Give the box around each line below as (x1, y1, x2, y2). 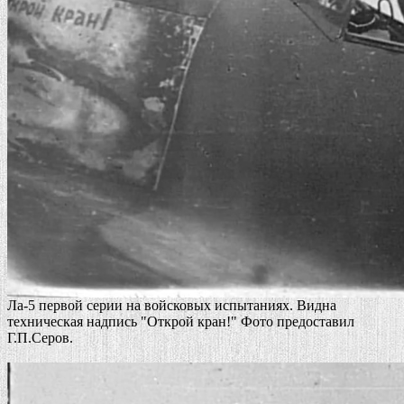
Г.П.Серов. (7, 329, 73, 345)
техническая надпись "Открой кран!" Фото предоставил (7, 313, 354, 329)
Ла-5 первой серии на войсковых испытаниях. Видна (7, 297, 336, 313)
